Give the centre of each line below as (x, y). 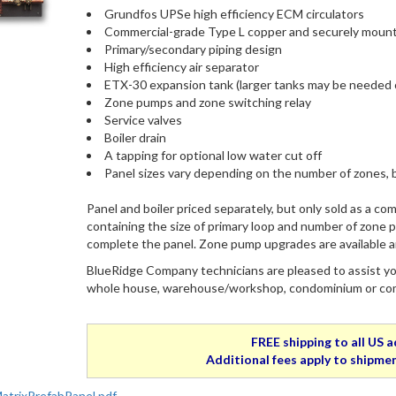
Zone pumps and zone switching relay (208, 102)
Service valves (144, 119)
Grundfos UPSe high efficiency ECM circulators (235, 13)
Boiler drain (136, 137)
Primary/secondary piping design (194, 49)
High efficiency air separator (182, 66)
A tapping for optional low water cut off (213, 155)
